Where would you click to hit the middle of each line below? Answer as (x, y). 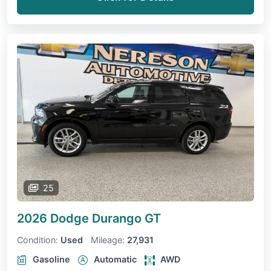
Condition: (38, 240)
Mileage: (108, 240)
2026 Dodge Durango (81, 219)
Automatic (115, 260)
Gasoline (51, 260)
